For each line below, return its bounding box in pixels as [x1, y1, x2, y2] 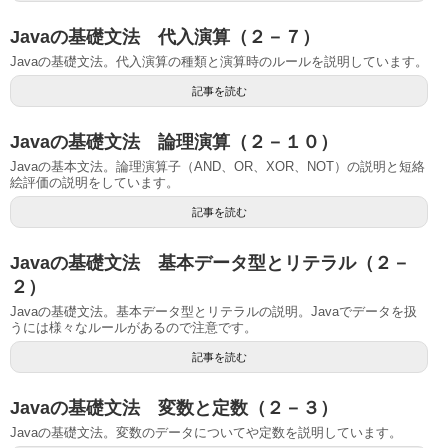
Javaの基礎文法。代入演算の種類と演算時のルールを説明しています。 [10, 54, 428, 70]
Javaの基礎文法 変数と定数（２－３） [10, 398, 338, 419]
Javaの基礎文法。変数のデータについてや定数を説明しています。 [10, 425, 402, 441]
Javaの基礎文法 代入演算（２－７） [10, 27, 320, 48]
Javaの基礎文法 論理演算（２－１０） [10, 132, 338, 153]
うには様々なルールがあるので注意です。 [10, 320, 257, 336]
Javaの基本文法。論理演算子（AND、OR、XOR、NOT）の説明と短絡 [10, 159, 425, 175]
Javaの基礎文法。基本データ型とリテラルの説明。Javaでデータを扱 [10, 304, 417, 320]
